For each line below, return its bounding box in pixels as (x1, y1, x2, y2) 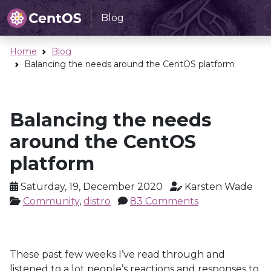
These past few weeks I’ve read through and (10, 249, 225, 260)
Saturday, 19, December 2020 (18, 181, 163, 192)
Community (23, 195, 79, 207)
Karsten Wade (182, 181, 253, 192)
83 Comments (130, 195, 198, 207)
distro (83, 195, 111, 207)
